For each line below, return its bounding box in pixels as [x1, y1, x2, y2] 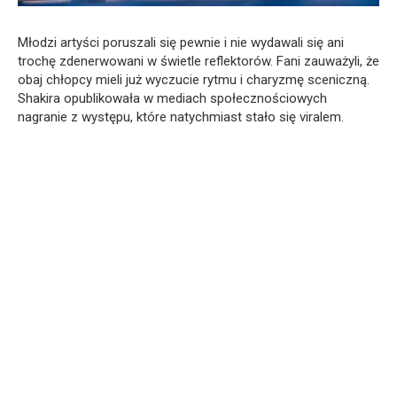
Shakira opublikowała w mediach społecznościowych [18, 90, 327, 107]
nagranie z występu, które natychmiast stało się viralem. [18, 109, 344, 126]
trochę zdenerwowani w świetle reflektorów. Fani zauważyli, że [18, 53, 379, 70]
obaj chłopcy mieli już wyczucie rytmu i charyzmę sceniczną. [18, 72, 370, 89]
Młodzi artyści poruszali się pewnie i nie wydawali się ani [18, 35, 344, 51]
